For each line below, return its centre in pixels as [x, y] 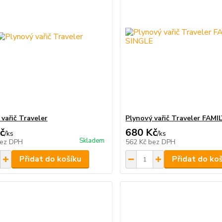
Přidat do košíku [50, 159]
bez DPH [162, 142]
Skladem [92, 141]
